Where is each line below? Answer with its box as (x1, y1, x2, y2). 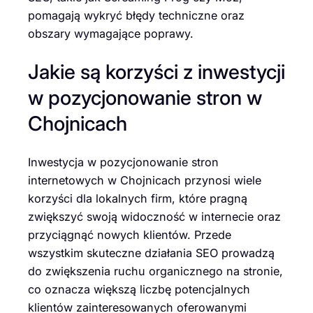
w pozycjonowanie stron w (28, 85, 262, 110)
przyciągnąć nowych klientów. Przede (28, 228, 231, 242)
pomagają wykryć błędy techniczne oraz (28, 8, 245, 22)
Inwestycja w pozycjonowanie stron (28, 155, 219, 170)
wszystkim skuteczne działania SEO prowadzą (28, 246, 275, 261)
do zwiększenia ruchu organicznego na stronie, (28, 264, 283, 279)
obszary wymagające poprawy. (28, 26, 194, 41)
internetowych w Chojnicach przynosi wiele (28, 173, 261, 188)
